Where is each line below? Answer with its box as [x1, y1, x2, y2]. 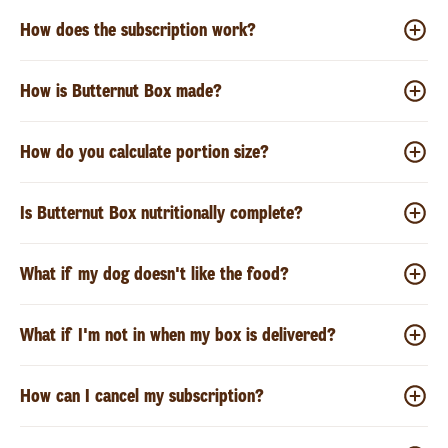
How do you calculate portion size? [20, 139, 269, 164]
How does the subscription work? [20, 17, 256, 42]
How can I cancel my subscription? [20, 383, 264, 408]
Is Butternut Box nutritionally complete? [20, 200, 303, 225]
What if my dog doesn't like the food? [20, 261, 289, 286]
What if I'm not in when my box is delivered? [20, 322, 336, 347]
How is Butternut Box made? [20, 78, 222, 103]
